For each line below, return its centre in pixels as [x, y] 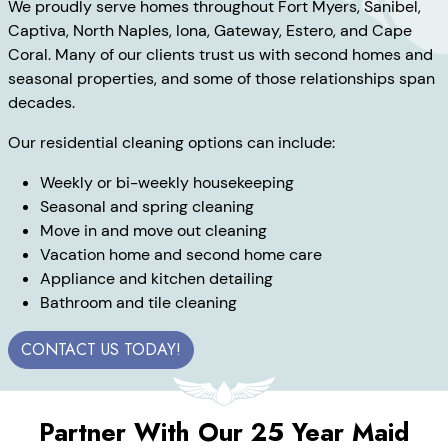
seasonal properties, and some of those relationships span [221, 79]
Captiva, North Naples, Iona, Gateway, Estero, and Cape [210, 31]
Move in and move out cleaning [153, 231]
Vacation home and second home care [181, 255]
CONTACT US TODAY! [101, 350]
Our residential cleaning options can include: [171, 143]
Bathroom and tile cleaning [138, 303]
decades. [41, 103]
